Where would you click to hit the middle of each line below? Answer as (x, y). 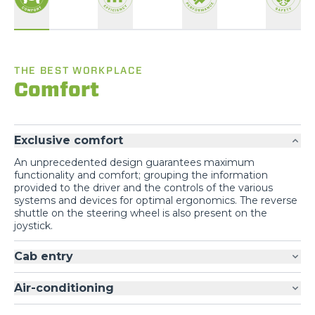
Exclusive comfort (69, 140)
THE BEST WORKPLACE (79, 70)
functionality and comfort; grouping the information (141, 175)
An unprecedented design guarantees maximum (134, 162)
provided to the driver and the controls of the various (143, 187)
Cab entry (44, 256)
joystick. (33, 225)
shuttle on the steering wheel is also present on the (141, 213)
